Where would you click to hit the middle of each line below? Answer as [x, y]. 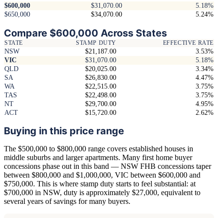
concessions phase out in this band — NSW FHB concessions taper [108, 166]
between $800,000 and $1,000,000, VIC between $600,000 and [102, 175]
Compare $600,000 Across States [85, 33]
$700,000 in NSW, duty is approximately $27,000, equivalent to [102, 193]
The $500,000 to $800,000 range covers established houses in [99, 149]
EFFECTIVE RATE [188, 43]
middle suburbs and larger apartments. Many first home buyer [98, 158]
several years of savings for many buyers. [67, 201]
